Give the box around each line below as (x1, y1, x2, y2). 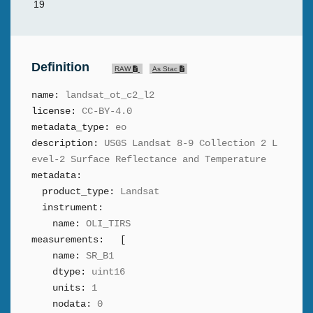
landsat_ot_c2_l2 (65, 89, 154, 101)
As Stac (152, 64, 180, 73)
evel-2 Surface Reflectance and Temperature (31, 154, 266, 165)
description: (31, 138, 99, 149)
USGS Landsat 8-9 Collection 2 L (104, 138, 277, 149)
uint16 (92, 266, 125, 277)
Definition (31, 59, 93, 74)
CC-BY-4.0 (82, 105, 132, 117)
